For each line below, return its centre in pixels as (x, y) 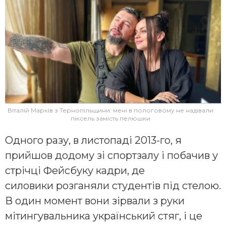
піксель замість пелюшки (110, 119)
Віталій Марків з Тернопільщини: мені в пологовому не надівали (110, 110)
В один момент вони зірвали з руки (95, 201)
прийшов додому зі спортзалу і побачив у (111, 156)
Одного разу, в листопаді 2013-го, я (93, 140)
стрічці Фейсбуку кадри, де (75, 171)
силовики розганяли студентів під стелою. (113, 186)
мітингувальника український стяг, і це (104, 216)
